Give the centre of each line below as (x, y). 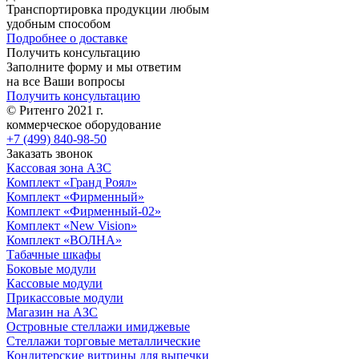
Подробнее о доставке (67, 38)
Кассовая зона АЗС (59, 167)
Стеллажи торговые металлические (103, 341)
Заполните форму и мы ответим (94, 67)
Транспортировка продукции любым (108, 9)
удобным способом (58, 23)
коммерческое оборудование (84, 124)
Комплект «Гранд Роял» (72, 182)
